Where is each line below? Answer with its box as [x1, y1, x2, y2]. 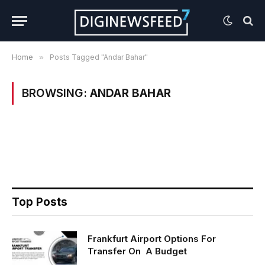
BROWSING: [22, 86, 90, 100]
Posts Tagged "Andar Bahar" [50, 53, 148, 62]
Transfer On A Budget [88, 245, 187, 257]
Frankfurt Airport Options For [88, 233, 216, 244]
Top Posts [12, 195, 67, 209]
